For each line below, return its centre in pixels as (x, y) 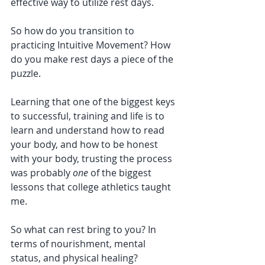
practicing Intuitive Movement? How (92, 45)
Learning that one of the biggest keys (94, 102)
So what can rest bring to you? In (85, 230)
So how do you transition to (74, 31)
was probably (42, 173)
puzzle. (27, 73)
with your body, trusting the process (93, 159)
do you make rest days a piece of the (93, 59)
